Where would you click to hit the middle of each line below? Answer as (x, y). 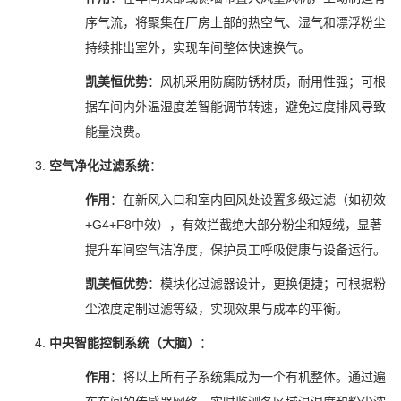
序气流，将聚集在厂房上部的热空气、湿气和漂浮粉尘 (235, 22)
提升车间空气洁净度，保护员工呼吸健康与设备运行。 (235, 250)
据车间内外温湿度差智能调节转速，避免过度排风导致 (235, 107)
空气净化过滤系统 (99, 166)
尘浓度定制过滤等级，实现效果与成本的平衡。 (217, 309)
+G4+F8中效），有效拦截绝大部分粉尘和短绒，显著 (234, 225)
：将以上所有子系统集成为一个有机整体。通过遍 (248, 377)
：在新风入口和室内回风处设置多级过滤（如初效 (248, 200)
